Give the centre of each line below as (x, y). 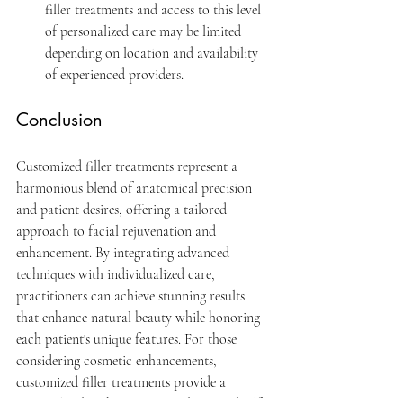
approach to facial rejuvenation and (118, 232)
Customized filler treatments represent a (129, 167)
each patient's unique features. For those (128, 340)
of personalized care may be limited (145, 32)
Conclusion (59, 120)
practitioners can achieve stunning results (132, 296)
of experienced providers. (114, 75)
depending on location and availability (153, 54)
